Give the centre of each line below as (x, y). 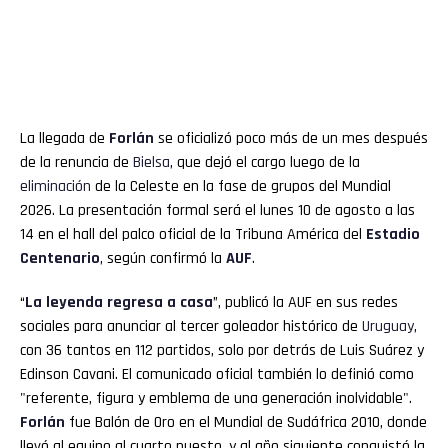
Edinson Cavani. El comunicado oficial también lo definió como (217, 374)
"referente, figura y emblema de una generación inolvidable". (216, 398)
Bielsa (151, 162)
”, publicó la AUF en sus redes (305, 302)
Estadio (393, 234)
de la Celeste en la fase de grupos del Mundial (241, 186)
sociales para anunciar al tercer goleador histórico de (191, 326)
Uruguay (388, 326)
